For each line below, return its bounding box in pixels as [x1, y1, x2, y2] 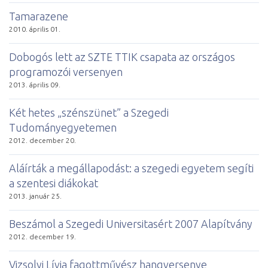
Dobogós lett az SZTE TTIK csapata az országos [9, 50, 235, 63]
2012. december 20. [9, 136, 76, 144]
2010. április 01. [9, 25, 60, 33]
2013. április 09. [9, 80, 60, 89]
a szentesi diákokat [9, 176, 98, 189]
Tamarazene [9, 10, 68, 22]
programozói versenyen [9, 65, 123, 78]
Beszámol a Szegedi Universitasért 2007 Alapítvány [9, 217, 252, 230]
